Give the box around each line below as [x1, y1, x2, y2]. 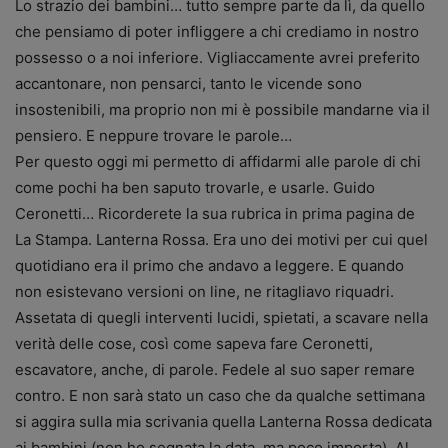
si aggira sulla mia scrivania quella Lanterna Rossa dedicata [15, 412, 432, 432]
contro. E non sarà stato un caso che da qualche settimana [15, 386, 425, 406]
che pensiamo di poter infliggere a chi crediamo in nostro [15, 22, 419, 42]
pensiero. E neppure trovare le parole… [15, 126, 292, 146]
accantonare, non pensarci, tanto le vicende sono [15, 74, 362, 94]
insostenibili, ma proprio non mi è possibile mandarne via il [15, 100, 430, 120]
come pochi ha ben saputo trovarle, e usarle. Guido [15, 178, 375, 198]
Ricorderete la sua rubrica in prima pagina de [94, 204, 415, 224]
